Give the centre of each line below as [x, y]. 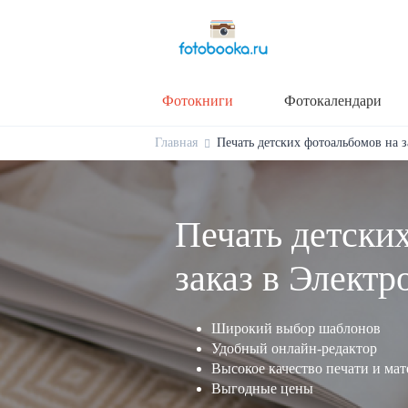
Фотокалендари [333, 100]
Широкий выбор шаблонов [296, 328]
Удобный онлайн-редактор [294, 348]
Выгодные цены [262, 388]
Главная [176, 142]
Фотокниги [198, 100]
